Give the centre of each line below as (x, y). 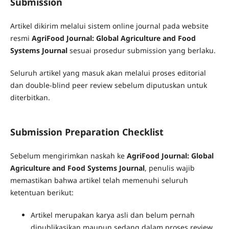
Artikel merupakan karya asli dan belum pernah (112, 215)
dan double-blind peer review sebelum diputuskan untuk (108, 85)
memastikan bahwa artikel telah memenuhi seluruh (99, 180)
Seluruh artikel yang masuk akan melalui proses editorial (108, 73)
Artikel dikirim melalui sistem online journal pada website (109, 26)
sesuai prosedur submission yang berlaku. (141, 51)
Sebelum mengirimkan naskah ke (68, 156)
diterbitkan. (30, 98)
